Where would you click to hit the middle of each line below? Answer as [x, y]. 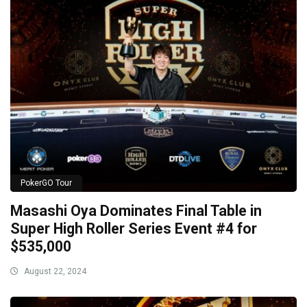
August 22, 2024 [54, 272]
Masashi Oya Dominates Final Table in [136, 211]
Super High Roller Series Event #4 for [134, 229]
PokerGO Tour [46, 183]
